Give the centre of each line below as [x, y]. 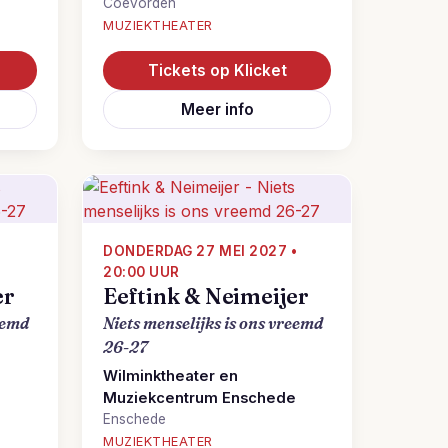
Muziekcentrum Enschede [199, 398]
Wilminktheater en [170, 376]
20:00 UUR [141, 272]
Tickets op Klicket [217, 70]
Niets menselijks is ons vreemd [213, 323]
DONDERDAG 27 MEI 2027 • [200, 251]
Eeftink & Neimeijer [206, 296]
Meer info [217, 109]
